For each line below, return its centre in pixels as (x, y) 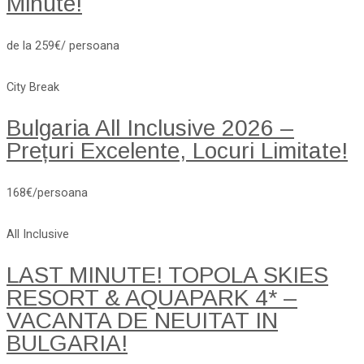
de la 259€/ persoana (63, 46)
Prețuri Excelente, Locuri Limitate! (177, 150)
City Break (33, 87)
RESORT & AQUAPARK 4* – (152, 297)
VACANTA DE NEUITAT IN (142, 320)
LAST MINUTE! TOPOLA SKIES (167, 275)
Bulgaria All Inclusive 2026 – (150, 128)
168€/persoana (47, 192)
